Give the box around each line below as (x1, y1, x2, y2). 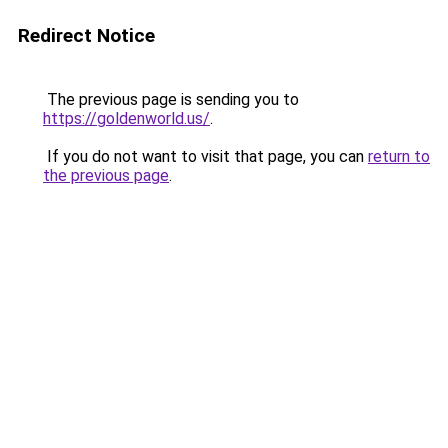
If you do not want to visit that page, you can (43, 147, 368, 166)
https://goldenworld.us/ (43, 109, 210, 128)
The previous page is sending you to (43, 90, 299, 109)
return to (368, 147, 430, 166)
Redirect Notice (18, 24, 155, 47)
